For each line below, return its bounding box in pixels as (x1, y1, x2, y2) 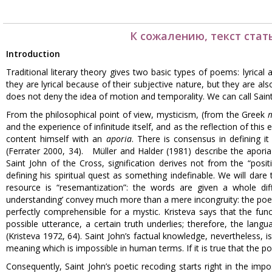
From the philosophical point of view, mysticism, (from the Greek (6, 109, 268, 120)
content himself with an (6, 133, 106, 144)
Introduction (6, 48, 60, 59)
